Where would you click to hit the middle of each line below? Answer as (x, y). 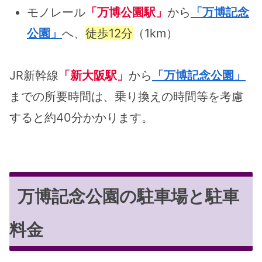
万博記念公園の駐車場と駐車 (129, 196)
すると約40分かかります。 (81, 118)
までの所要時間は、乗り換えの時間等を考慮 (126, 97)
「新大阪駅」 (94, 76)
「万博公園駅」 (126, 13)
